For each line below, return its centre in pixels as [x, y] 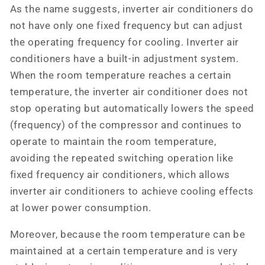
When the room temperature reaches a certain [120, 76]
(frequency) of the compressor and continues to [126, 125]
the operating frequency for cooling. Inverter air [124, 43]
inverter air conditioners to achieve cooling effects [132, 192]
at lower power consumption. [80, 208]
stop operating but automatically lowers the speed [132, 109]
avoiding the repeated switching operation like [122, 159]
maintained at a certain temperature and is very [124, 251]
